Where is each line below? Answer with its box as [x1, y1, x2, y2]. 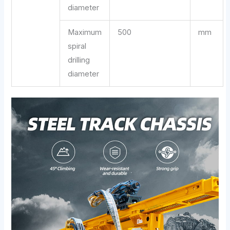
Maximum [68, 27, 102, 37]
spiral [68, 41, 87, 51]
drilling [68, 55, 90, 65]
